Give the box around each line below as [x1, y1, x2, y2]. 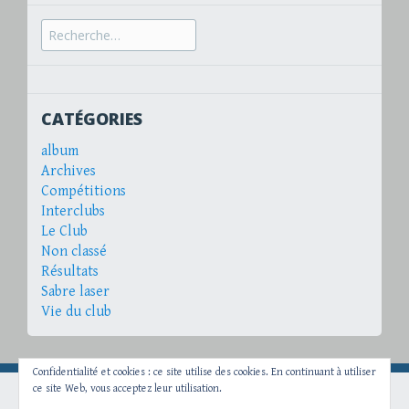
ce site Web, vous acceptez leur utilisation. [33, 383, 222, 394]
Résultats [41, 263, 99, 281]
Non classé [41, 243, 107, 261]
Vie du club [41, 303, 111, 321]
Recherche [40, 18, 107, 37]
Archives [41, 163, 96, 181]
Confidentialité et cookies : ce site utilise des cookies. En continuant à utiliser [33, 366, 376, 378]
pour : [40, 38, 79, 57]
